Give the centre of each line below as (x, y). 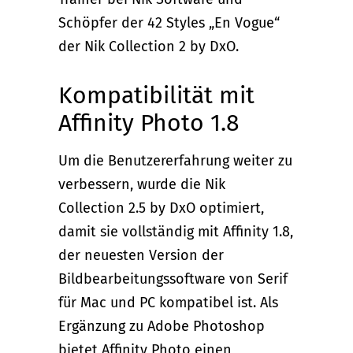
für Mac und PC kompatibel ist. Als (168, 302)
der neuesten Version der (141, 255)
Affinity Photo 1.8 (149, 123)
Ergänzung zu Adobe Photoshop (162, 326)
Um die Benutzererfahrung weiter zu (175, 160)
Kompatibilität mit (156, 95)
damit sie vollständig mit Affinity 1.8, (176, 231)
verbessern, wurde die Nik (142, 184)
